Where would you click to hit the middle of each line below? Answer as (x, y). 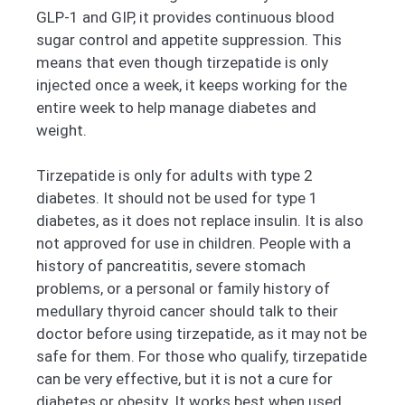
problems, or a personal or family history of (183, 289)
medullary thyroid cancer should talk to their (187, 311)
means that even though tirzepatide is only (182, 62)
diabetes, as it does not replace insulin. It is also (200, 221)
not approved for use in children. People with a (193, 244)
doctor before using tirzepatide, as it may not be (202, 334)
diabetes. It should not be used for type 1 (177, 198)
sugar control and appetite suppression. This (189, 39)
